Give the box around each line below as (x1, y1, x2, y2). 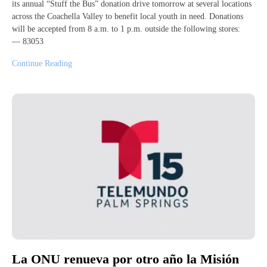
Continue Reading (12, 58, 72, 68)
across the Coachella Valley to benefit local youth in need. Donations (12, 11, 243, 21)
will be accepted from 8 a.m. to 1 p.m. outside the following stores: (12, 24, 245, 33)
